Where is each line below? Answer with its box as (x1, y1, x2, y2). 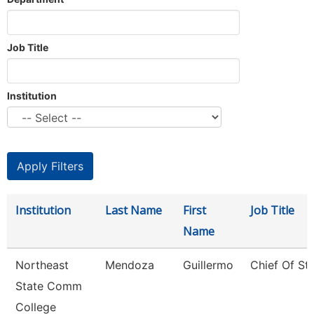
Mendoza (105, 258, 154, 272)
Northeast (15, 258, 69, 272)
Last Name (105, 203, 162, 218)
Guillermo (183, 258, 233, 272)
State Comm (15, 279, 82, 293)
